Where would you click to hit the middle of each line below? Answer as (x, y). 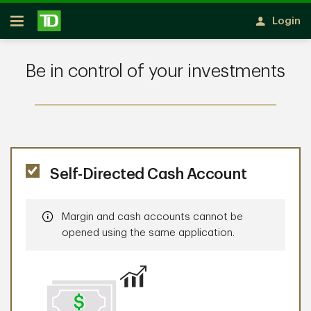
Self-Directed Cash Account (148, 174)
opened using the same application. (148, 233)
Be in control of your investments (155, 72)
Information (70, 217)
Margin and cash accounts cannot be (152, 217)
